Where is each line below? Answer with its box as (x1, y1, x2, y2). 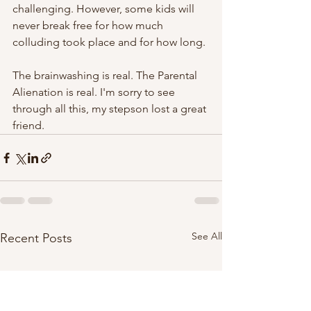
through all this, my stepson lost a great (12, 102, 209, 115)
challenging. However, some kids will (12, 2, 197, 15)
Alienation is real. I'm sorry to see (12, 85, 178, 99)
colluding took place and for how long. (12, 35, 205, 49)
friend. (12, 119, 47, 132)
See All (192, 230, 222, 242)
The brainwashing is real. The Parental (12, 69, 200, 82)
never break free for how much (12, 19, 166, 32)
